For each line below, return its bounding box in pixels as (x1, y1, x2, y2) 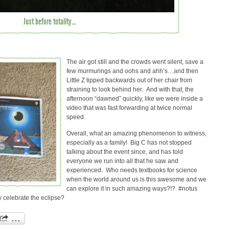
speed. (66, 113, 88, 121)
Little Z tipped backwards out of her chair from (66, 76, 192, 84)
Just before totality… (23, 15, 76, 27)
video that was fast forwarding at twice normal (66, 104, 192, 111)
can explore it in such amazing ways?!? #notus (66, 185, 197, 192)
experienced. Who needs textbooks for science (66, 166, 197, 174)
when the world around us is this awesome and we (66, 175, 207, 183)
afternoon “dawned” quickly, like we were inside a (66, 95, 203, 102)
